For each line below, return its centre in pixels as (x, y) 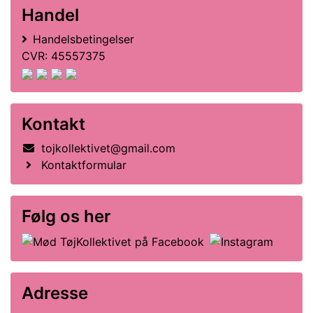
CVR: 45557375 (64, 56)
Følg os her (66, 216)
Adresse (55, 293)
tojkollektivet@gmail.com (108, 148)
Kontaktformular (84, 165)
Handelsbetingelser (83, 39)
